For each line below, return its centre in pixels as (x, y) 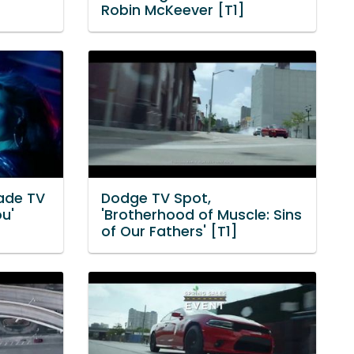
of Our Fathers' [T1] (169, 232)
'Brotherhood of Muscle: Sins (201, 215)
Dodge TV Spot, (156, 199)
